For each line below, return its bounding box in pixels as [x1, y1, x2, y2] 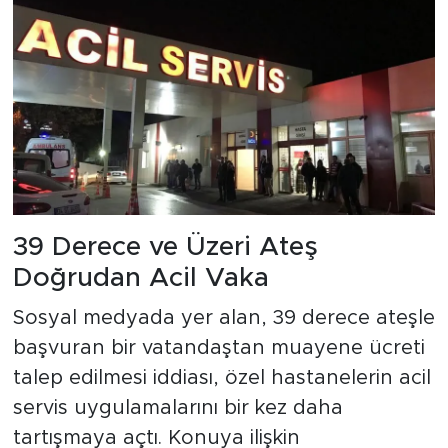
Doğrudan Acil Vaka [12, 265, 269, 292]
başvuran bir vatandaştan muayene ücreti [12, 337, 425, 358]
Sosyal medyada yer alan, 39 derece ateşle [12, 307, 435, 328]
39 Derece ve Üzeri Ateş [12, 234, 318, 261]
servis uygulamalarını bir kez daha [12, 397, 343, 418]
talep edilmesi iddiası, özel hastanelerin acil [12, 367, 431, 388]
